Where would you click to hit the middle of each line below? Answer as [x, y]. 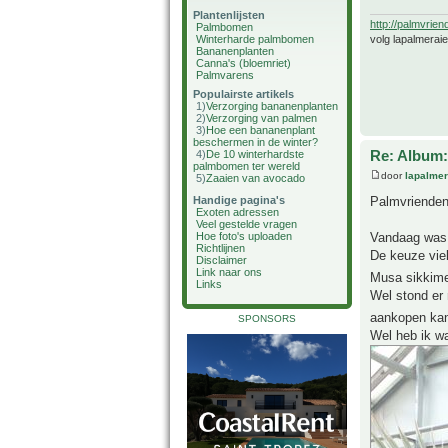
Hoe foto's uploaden [244, 236]
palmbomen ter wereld [246, 166]
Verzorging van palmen [261, 118]
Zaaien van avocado [255, 178]
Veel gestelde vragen [246, 224]
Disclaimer [221, 260]
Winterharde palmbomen [255, 39]
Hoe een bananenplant [260, 130]
